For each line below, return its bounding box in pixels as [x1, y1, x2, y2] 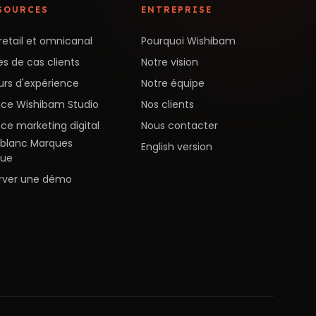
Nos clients [141, 97, 195, 111]
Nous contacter [141, 118, 219, 133]
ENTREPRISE [141, 4, 213, 15]
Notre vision [141, 54, 199, 69]
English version [141, 139, 213, 154]
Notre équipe [141, 75, 205, 90]
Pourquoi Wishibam [141, 33, 236, 48]
